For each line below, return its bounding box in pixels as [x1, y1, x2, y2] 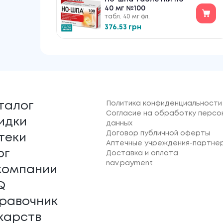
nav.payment [106, 160, 153, 166]
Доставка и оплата [106, 150, 178, 156]
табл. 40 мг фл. [104, 14, 150, 19]
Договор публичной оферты [106, 130, 210, 136]
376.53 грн [104, 24, 141, 30]
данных [106, 120, 132, 126]
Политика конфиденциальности [106, 101, 222, 107]
